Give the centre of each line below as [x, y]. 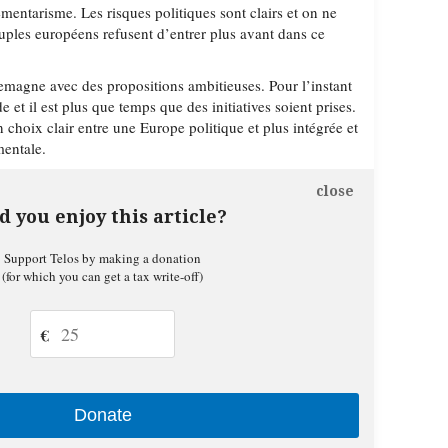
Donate [102, 415]
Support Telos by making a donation [103, 258]
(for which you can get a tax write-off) [103, 276]
